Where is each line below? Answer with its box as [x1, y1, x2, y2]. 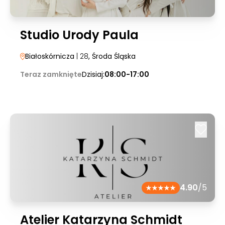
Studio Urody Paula [20, 27, 139, 43]
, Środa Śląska [88, 51, 136, 61]
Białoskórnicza [25, 51, 74, 61]
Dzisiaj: [82, 69, 104, 79]
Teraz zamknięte [20, 69, 82, 79]
